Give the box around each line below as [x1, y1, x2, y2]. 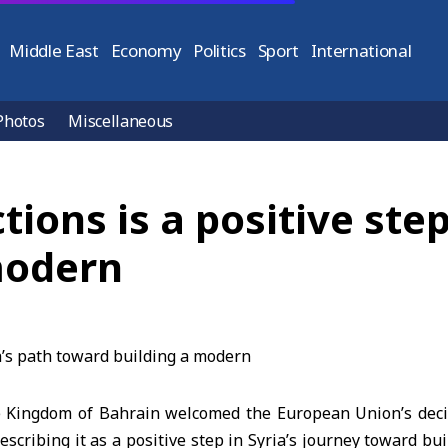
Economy [110, 39, 182, 62]
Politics [193, 39, 246, 62]
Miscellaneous [68, 110, 174, 132]
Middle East [9, 39, 99, 62]
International [310, 39, 412, 62]
